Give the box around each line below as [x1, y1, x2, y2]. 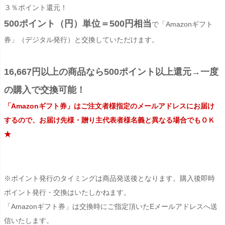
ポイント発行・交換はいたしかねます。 [4, 188, 131, 196]
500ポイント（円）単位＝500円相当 [4, 18, 152, 29]
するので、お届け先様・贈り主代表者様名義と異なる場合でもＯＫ [4, 116, 215, 124]
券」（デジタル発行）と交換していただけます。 [4, 35, 159, 44]
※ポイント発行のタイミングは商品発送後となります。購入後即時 [4, 174, 215, 182]
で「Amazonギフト [152, 20, 213, 28]
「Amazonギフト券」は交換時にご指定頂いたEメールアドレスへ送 [4, 202, 217, 210]
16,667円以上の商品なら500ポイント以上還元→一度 [4, 66, 218, 77]
